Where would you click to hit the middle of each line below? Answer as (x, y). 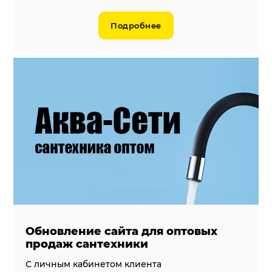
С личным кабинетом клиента (94, 264)
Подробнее (136, 26)
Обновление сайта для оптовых (122, 232)
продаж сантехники (87, 244)
